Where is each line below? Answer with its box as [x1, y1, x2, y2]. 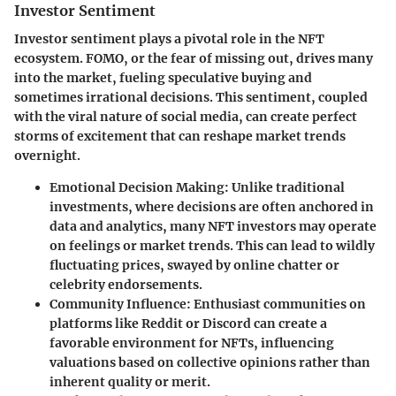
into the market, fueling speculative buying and [14, 69, 312, 86]
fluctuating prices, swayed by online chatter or [49, 256, 339, 273]
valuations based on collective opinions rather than [49, 354, 370, 370]
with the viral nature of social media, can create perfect [14, 108, 357, 125]
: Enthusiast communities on [187, 295, 366, 312]
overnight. [14, 147, 80, 164]
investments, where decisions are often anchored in [49, 198, 374, 215]
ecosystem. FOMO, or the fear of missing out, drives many [14, 49, 373, 66]
